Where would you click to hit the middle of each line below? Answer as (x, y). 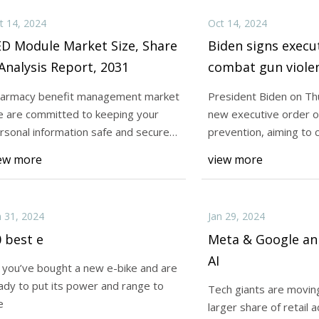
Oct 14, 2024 (237, 23)
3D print (228, 149)
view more (235, 160)
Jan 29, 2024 (236, 216)
